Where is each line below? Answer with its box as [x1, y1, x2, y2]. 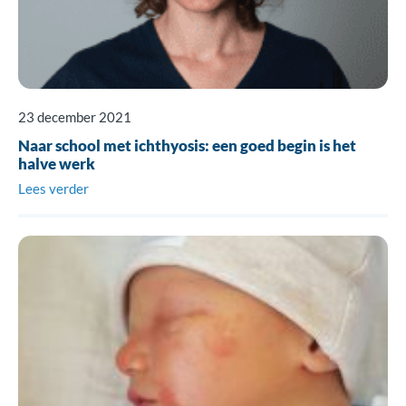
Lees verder [18, 179, 89, 197]
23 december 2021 [18, 108, 131, 125]
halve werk [18, 153, 95, 173]
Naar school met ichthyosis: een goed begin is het [18, 135, 356, 155]
